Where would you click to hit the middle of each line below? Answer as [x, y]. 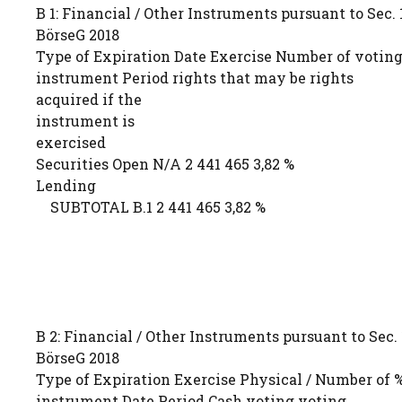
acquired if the [89, 99]
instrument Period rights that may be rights [195, 78]
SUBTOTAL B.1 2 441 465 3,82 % [151, 207]
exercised [71, 142]
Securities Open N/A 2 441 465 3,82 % [165, 164]
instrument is [85, 121]
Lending [66, 185]
